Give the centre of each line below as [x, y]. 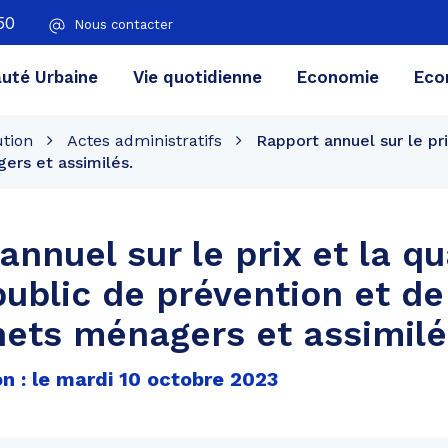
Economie [337, 76]
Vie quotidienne [197, 76]
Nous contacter [123, 24]
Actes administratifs [144, 140]
